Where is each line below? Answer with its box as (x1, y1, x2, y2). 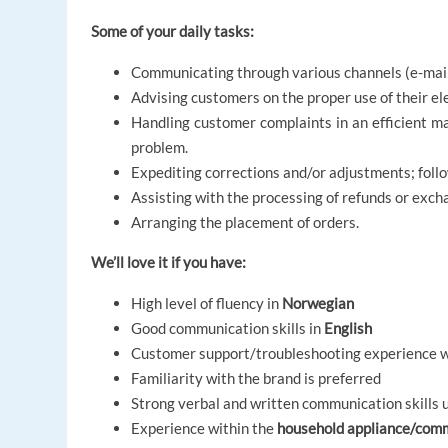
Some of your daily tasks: (91, 22, 255, 41)
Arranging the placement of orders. (131, 213, 360, 232)
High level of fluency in (131, 294, 283, 313)
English (324, 319, 373, 338)
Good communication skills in (131, 319, 325, 338)
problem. (131, 138, 189, 157)
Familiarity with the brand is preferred (131, 369, 382, 388)
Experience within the (131, 419, 278, 438)
